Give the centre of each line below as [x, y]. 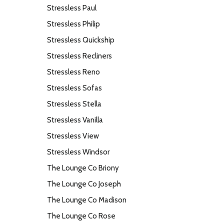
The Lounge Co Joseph [84, 184]
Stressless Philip [73, 24]
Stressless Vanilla [75, 120]
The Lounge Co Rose [81, 216]
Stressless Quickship [81, 40]
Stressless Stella [74, 104]
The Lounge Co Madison [87, 200]
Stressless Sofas [74, 88]
